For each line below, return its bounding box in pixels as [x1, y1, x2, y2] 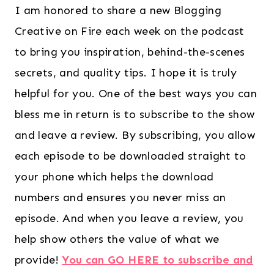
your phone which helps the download [15, 170, 214, 184]
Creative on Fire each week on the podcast [15, 24, 245, 39]
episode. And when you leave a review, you [15, 212, 244, 226]
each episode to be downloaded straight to [15, 149, 246, 163]
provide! [15, 253, 62, 267]
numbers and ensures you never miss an [15, 191, 226, 205]
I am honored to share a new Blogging [15, 4, 221, 18]
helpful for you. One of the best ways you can [15, 87, 257, 101]
